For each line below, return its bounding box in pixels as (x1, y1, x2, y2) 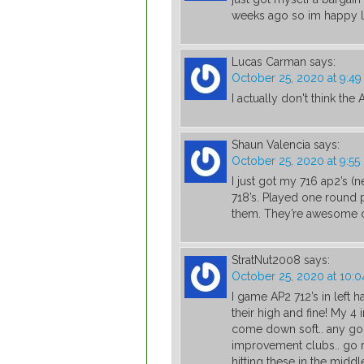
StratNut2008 (232, 253, 301, 267)
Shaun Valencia (232, 138, 310, 152)
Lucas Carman (232, 55, 306, 69)
